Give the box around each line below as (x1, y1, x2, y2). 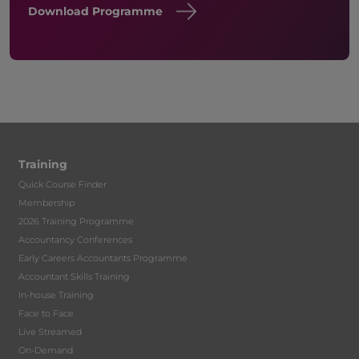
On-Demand (18, 344, 74, 356)
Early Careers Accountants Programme (18, 252, 188, 264)
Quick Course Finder (18, 178, 107, 190)
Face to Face (18, 307, 75, 319)
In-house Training (18, 288, 95, 301)
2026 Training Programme (18, 215, 135, 227)
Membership (18, 196, 75, 208)
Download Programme (27, 3, 163, 18)
